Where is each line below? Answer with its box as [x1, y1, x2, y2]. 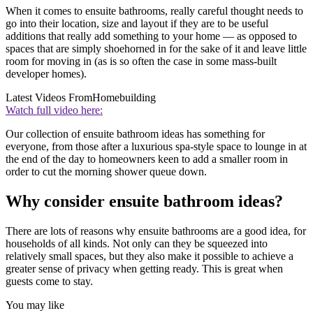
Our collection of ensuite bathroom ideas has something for [6, 127, 265, 140]
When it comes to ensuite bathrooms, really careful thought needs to [6, 4, 303, 17]
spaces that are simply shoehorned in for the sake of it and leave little [6, 42, 307, 54]
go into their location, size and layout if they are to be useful [6, 17, 268, 29]
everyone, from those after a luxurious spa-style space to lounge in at [6, 140, 307, 152]
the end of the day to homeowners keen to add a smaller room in [6, 152, 288, 165]
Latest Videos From [6, 91, 92, 103]
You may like [6, 298, 64, 311]
